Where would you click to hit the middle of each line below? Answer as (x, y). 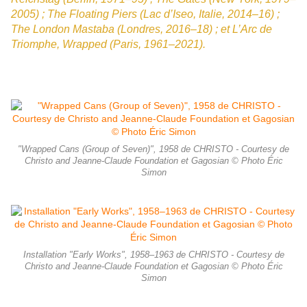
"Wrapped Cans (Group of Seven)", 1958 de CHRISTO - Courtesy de (153, 150)
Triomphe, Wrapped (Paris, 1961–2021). (108, 45)
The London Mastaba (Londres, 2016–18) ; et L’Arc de (142, 29)
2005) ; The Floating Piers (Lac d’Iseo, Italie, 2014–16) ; (145, 14)
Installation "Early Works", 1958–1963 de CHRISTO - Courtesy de (153, 255)
